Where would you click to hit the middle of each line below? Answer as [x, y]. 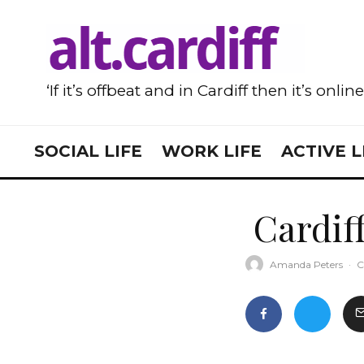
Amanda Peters [306, 264]
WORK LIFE [212, 151]
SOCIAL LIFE [88, 151]
